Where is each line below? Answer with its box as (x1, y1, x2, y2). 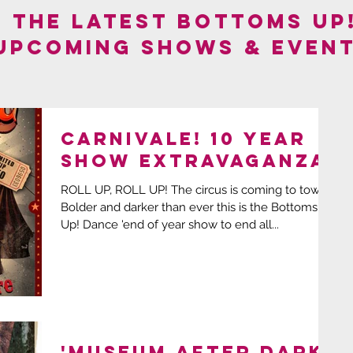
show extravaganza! (61, 149, 336, 172)
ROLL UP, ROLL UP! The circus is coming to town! (61, 182, 171, 197)
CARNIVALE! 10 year (61, 127, 307, 150)
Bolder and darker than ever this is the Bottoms (61, 199, 318, 214)
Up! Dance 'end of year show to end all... (61, 217, 279, 232)
